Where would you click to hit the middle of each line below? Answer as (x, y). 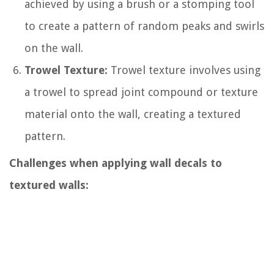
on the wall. (54, 48)
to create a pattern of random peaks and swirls (144, 26)
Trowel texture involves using (184, 70)
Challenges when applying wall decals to (116, 163)
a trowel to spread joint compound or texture (141, 92)
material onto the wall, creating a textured (133, 114)
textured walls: (49, 185)
